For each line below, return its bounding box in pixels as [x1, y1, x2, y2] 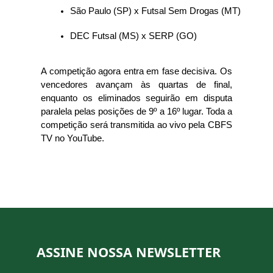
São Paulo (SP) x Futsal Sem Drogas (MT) [70, 6, 241, 16]
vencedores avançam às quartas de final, [41, 80, 232, 90]
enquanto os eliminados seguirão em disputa [41, 93, 232, 103]
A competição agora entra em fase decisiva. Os [41, 66, 232, 76]
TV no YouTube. [41, 133, 107, 143]
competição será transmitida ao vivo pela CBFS [41, 120, 232, 130]
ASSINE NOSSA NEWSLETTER [37, 243, 221, 261]
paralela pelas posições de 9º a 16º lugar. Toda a [41, 107, 232, 116]
